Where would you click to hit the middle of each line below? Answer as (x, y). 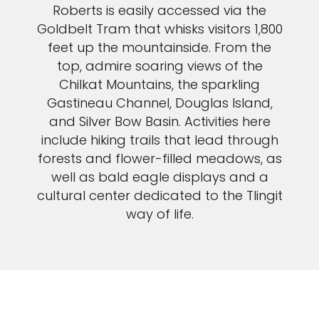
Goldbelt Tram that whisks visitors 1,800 (159, 29)
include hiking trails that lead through (159, 140)
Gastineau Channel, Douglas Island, (159, 103)
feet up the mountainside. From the (159, 48)
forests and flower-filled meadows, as (159, 159)
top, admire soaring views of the (159, 66)
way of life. (159, 214)
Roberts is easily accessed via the (159, 11)
